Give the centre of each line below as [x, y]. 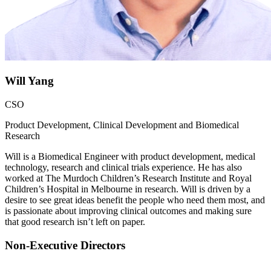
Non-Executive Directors [65, 245]
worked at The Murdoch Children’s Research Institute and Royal [128, 178]
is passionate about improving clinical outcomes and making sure [128, 211]
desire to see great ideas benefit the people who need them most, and [135, 200]
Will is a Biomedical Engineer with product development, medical [130, 156]
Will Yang [29, 81]
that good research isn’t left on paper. [75, 221]
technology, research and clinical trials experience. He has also [123, 167]
